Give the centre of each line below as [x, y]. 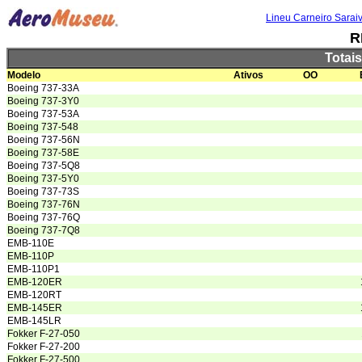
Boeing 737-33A [43, 88]
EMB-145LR [34, 321]
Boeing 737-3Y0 [43, 101]
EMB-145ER [35, 308]
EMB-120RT [34, 295]
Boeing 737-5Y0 [43, 179]
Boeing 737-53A [43, 114]
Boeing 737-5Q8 [44, 166]
